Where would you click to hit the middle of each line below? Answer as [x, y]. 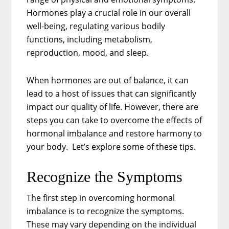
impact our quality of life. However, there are [113, 107]
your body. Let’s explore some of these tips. [111, 146]
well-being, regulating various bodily [96, 26]
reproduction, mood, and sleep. [89, 52]
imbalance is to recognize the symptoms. [106, 211]
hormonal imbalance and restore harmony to [114, 133]
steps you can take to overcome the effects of [114, 120]
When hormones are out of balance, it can [108, 80]
